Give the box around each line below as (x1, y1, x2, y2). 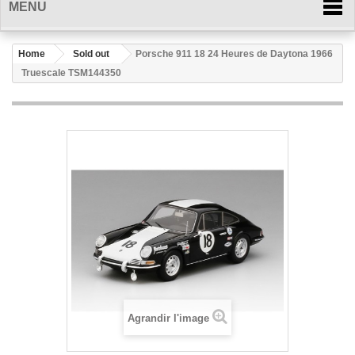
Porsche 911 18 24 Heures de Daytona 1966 (136, 48, 333, 59)
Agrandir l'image (128, 312, 209, 324)
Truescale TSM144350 (21, 67, 121, 78)
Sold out (73, 48, 109, 59)
